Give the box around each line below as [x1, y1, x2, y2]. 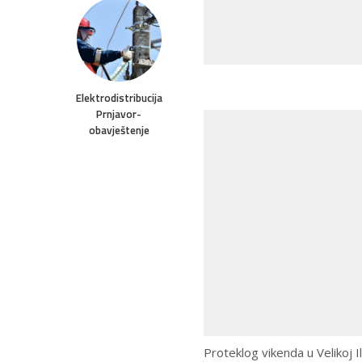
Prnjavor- [96, 106, 141, 122]
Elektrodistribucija [75, 90, 162, 106]
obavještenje [88, 122, 149, 138]
